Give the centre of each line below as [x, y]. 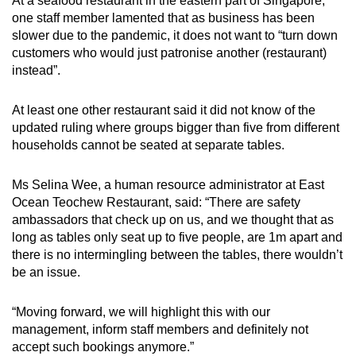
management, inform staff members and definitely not [160, 329]
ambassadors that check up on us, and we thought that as [173, 219]
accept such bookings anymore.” [103, 346]
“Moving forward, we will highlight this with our [141, 311]
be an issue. [46, 272]
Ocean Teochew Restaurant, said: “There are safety [156, 202]
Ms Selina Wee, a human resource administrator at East [168, 184]
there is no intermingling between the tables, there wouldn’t [177, 254]
